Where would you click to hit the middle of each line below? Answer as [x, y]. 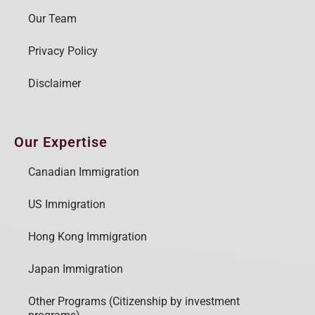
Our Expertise [61, 142]
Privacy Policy [63, 51]
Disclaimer [54, 83]
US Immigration [67, 204]
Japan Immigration [76, 269]
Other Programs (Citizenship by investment [134, 301]
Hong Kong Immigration [88, 236]
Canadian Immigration [84, 172]
